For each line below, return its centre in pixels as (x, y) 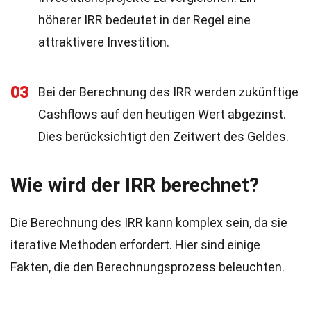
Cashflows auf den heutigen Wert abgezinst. (162, 114)
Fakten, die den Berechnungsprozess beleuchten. (148, 267)
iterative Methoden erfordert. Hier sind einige (135, 245)
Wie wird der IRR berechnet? (135, 185)
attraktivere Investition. (104, 42)
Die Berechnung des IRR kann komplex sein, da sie (149, 222)
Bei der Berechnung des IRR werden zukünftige (168, 92)
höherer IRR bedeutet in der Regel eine (144, 20)
